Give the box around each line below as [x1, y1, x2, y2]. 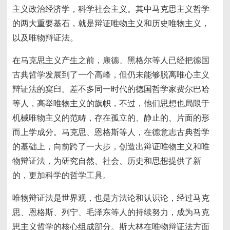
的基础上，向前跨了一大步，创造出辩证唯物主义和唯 [12, 141, 210, 152]
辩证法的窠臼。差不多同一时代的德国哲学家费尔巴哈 [12, 84, 210, 94]
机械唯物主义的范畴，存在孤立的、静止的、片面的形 [12, 112, 210, 123]
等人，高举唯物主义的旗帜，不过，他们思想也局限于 [12, 98, 210, 109]
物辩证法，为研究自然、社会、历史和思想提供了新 [12, 156, 202, 166]
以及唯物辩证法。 [12, 32, 79, 43]
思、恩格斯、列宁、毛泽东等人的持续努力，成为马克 [12, 207, 210, 218]
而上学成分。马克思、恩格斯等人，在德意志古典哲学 [12, 127, 210, 138]
